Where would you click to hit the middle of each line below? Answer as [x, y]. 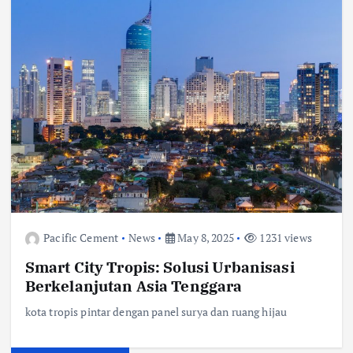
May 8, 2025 [204, 238]
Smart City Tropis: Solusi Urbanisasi [160, 267]
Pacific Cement [81, 238]
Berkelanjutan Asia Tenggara [134, 286]
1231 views [284, 238]
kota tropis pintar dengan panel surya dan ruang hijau [156, 312]
